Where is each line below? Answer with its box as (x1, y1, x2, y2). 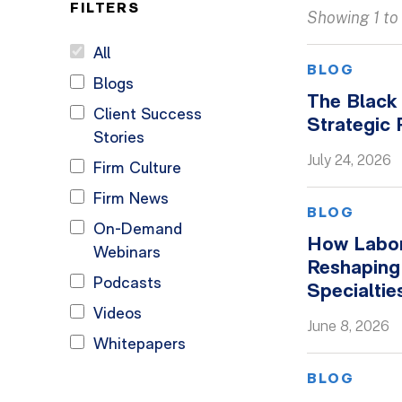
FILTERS (70, 2, 140, 16)
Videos (93, 306, 142, 323)
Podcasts (93, 275, 162, 293)
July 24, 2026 (307, 152, 392, 169)
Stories (93, 130, 144, 147)
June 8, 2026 (307, 318, 390, 335)
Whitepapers (93, 336, 186, 354)
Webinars (93, 245, 161, 262)
